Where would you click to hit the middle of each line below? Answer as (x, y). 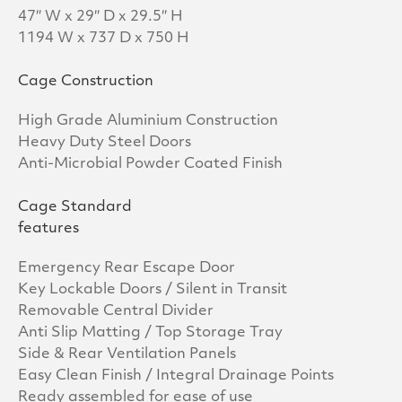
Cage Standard (75, 208)
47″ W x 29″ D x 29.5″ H (100, 17)
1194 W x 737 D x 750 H (104, 39)
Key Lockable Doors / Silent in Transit (153, 290)
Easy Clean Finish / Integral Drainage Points (176, 376)
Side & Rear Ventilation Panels (127, 355)
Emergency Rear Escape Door (127, 269)
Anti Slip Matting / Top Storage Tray (150, 333)
